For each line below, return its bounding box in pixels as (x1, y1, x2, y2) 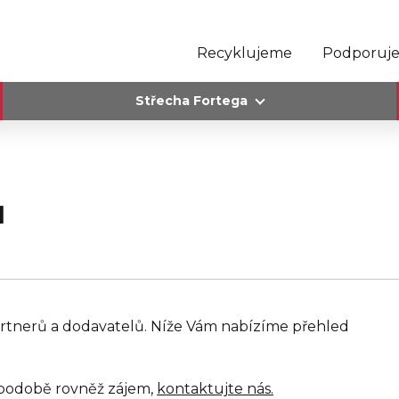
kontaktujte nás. (157, 380, 273, 397)
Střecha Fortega (134, 93, 248, 109)
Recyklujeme (197, 44, 292, 61)
